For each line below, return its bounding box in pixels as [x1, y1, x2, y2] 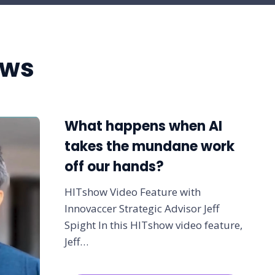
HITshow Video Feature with [64, 185, 201, 199]
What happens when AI [64, 117, 222, 136]
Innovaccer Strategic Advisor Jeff [64, 201, 219, 216]
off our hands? [64, 157, 164, 177]
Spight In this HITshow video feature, [64, 218, 242, 233]
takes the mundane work [64, 137, 234, 157]
